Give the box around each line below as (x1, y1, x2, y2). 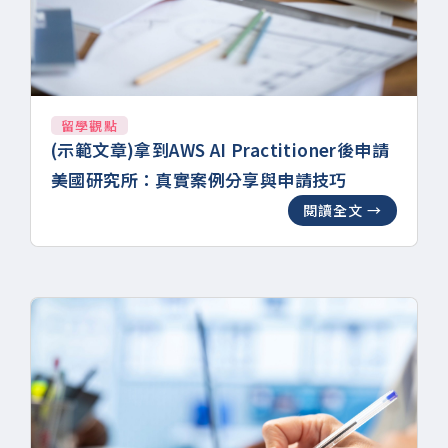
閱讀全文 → (303, 200, 382, 220)
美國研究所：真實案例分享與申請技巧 (51, 167, 347, 192)
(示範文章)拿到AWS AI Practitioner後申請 (51, 137, 389, 162)
